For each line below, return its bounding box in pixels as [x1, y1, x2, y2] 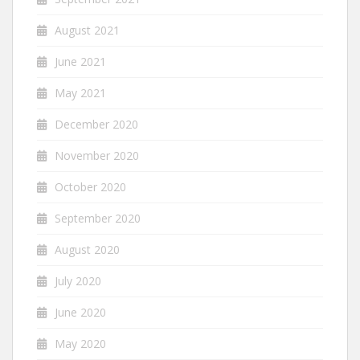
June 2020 [55, 305, 106, 320]
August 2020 [55, 242, 120, 257]
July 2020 [55, 273, 101, 288]
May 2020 [55, 336, 106, 351]
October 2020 [55, 179, 126, 194]
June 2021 [55, 54, 106, 69]
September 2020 [55, 211, 141, 226]
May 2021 [55, 85, 106, 100]
